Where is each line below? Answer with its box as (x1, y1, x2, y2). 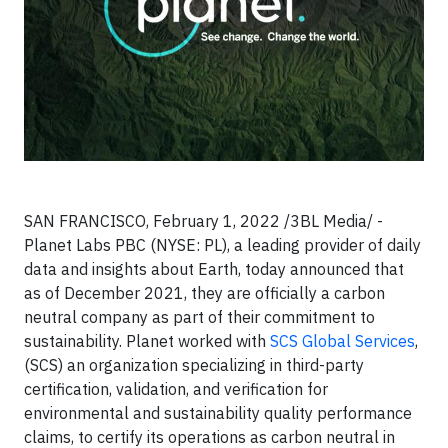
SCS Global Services (270, 331, 415, 352)
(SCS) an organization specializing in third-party (24, 355, 364, 376)
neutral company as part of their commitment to (24, 307, 375, 328)
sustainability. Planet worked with (24, 331, 270, 352)
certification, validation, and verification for (24, 379, 328, 400)
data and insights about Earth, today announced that (24, 259, 404, 280)
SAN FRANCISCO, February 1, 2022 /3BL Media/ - (24, 211, 383, 232)
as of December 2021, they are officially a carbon (24, 283, 385, 304)
